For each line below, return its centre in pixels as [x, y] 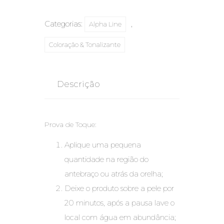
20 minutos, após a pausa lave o [119, 203]
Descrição [78, 84]
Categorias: [64, 24]
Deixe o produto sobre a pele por [119, 188]
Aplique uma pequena [103, 145]
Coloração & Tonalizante [85, 45]
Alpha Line [105, 24]
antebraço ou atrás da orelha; [114, 174]
